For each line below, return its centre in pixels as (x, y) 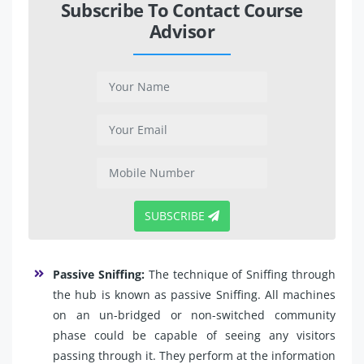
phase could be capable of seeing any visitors (194, 335)
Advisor (182, 30)
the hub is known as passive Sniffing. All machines (194, 294)
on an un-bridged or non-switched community (194, 314)
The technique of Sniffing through (240, 274)
